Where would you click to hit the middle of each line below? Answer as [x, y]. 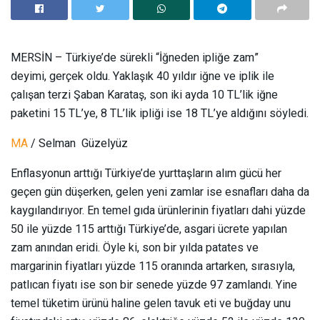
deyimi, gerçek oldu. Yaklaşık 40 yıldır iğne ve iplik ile [142, 76]
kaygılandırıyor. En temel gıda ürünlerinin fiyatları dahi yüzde [158, 210]
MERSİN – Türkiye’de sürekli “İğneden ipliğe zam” [135, 57]
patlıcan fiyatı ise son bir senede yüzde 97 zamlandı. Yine [154, 285]
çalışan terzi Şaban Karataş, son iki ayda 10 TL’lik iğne [144, 95]
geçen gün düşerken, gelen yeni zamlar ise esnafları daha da [160, 192]
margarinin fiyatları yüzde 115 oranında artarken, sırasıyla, [153, 266]
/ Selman [52, 143]
